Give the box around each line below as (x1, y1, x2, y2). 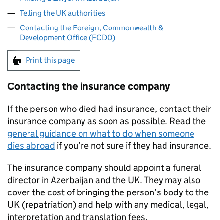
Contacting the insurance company (7, 80, 170, 93)
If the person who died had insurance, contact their (7, 103, 211, 114)
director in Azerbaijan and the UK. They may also (7, 174, 200, 186)
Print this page (26, 55, 75, 65)
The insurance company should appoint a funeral (7, 162, 201, 173)
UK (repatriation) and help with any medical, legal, (7, 199, 209, 210)
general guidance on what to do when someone (7, 128, 194, 139)
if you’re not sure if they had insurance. (55, 140, 211, 151)
